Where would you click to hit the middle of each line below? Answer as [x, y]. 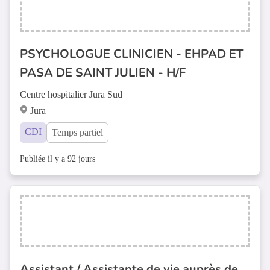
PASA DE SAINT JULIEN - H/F [103, 73]
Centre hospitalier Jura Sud [71, 94]
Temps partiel [77, 132]
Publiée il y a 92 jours [58, 159]
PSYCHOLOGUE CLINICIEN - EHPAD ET [132, 54]
